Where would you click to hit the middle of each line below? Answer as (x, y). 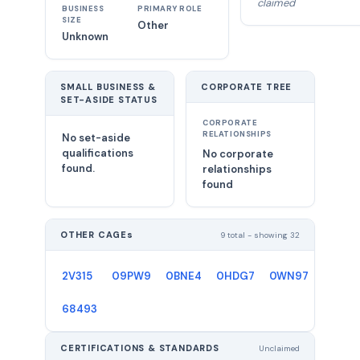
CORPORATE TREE (247, 87)
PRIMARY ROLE (170, 9)
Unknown (85, 37)
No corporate (238, 154)
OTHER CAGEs (97, 235)
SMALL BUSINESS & (108, 87)
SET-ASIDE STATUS (109, 100)
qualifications (98, 153)
